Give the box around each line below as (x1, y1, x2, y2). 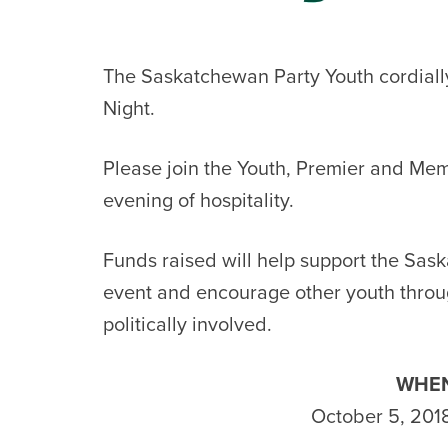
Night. (103, 93, 155, 124)
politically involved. (103, 309, 277, 340)
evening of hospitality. (103, 185, 299, 216)
